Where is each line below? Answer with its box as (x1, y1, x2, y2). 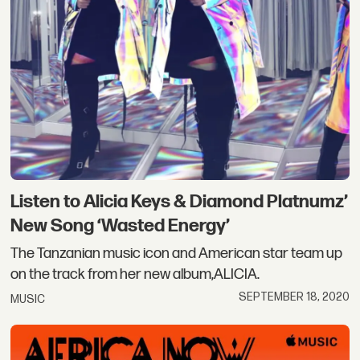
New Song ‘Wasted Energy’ (10, 215, 231, 238)
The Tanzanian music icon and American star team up (10, 243, 343, 263)
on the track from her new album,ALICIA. (10, 264, 260, 284)
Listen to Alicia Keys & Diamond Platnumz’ (10, 190, 349, 214)
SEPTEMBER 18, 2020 (238, 290, 350, 305)
